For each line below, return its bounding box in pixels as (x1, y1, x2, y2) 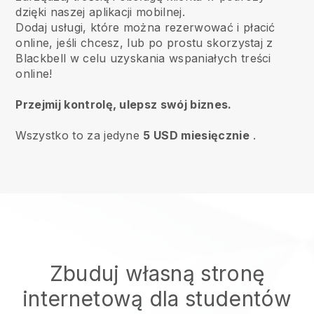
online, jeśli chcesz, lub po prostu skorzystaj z (15, 36, 273, 50)
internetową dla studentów (22, 286, 292, 311)
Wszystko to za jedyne (15, 128, 144, 142)
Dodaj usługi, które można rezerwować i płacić (15, 20, 275, 34)
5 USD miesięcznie (143, 128, 250, 142)
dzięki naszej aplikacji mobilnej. (15, 5, 185, 19)
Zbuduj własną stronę (49, 261, 265, 286)
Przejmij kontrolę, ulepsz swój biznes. (15, 97, 232, 111)
